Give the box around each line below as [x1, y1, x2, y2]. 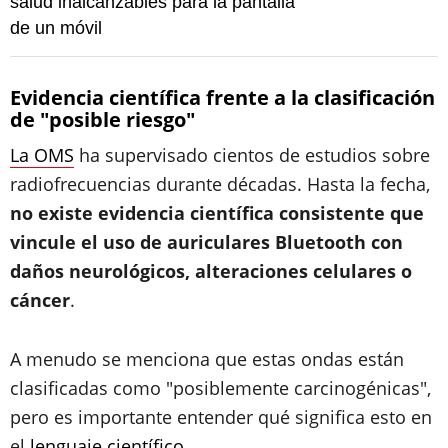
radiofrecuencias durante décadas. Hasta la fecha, [10, 171, 430, 196]
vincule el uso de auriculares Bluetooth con [10, 229, 403, 254]
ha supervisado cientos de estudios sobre [74, 142, 430, 167]
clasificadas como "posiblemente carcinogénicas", [10, 375, 431, 400]
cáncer [10, 287, 70, 312]
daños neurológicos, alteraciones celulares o [10, 258, 412, 283]
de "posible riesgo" [10, 105, 195, 133]
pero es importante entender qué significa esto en [10, 404, 432, 429]
